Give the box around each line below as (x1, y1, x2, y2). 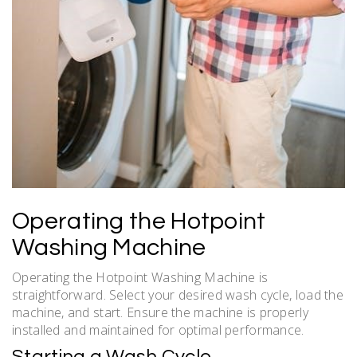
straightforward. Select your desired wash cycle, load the (12, 285, 344, 304)
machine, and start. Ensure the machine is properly (12, 303, 308, 321)
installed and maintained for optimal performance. (12, 320, 304, 339)
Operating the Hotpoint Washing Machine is (12, 268, 269, 286)
